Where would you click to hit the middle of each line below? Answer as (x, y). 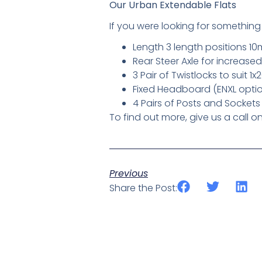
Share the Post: (143, 188)
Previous (129, 174)
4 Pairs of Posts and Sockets (196, 103)
